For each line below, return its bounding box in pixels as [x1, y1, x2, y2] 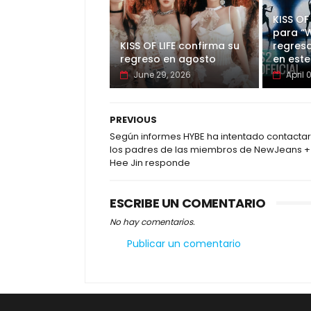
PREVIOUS [110, 113, 157, 127]
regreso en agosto [120, 52, 216, 67]
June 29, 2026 [133, 69, 191, 81]
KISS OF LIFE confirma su [120, 39, 239, 53]
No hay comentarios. [110, 216, 195, 228]
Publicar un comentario [127, 237, 241, 251]
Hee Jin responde [110, 156, 190, 170]
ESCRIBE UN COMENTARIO [110, 194, 266, 212]
